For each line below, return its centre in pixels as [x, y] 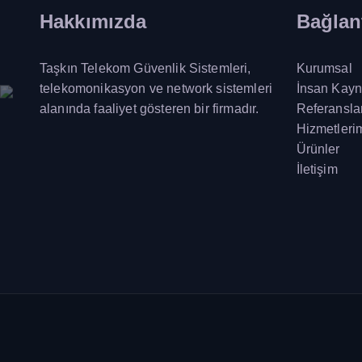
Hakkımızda [93, 21]
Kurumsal [324, 68]
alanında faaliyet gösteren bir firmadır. [149, 108]
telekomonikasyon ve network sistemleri [156, 88]
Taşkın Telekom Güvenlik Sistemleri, [145, 68]
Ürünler [318, 149]
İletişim [317, 169]
